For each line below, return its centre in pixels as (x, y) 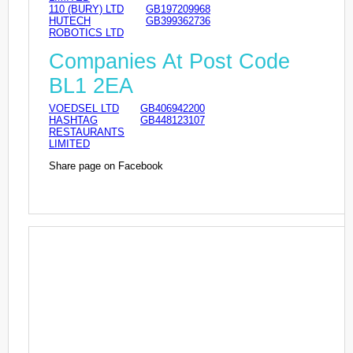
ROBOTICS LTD (86, 33)
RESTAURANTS (87, 132)
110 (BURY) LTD (86, 9)
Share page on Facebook (106, 165)
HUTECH (70, 21)
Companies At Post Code (169, 61)
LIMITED (69, 143)
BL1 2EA (91, 85)
